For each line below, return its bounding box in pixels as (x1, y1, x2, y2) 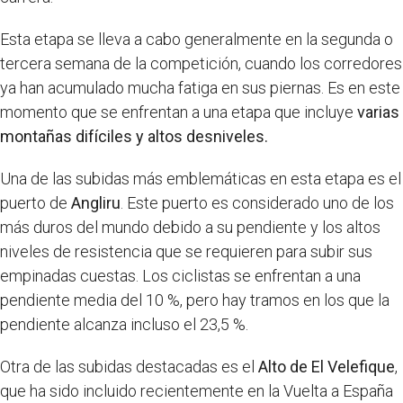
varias (354, 103, 399, 121)
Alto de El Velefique (258, 357, 395, 376)
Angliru (71, 193, 121, 212)
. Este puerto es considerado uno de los (121, 193, 394, 212)
